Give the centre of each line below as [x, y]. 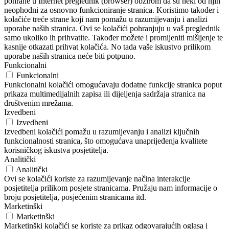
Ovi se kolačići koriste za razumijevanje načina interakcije [97, 179]
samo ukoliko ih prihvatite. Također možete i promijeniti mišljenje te [113, 38]
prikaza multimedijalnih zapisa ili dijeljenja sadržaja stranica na [105, 94]
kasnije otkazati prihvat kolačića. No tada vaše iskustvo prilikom [107, 47]
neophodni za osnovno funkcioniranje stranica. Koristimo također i [111, 10]
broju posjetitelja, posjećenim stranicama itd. [75, 197]
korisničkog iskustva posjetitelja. [56, 150]
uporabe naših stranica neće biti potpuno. [70, 56]
